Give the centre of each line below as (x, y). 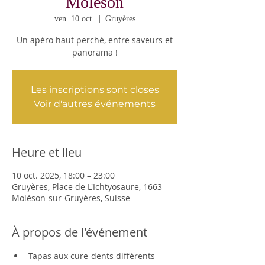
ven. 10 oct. (74, 18)
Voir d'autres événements (95, 104)
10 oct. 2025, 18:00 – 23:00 (63, 175)
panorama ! (95, 52)
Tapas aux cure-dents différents (93, 256)
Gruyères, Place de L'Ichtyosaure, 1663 (87, 186)
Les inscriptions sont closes (95, 89)
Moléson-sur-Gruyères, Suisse (71, 198)
